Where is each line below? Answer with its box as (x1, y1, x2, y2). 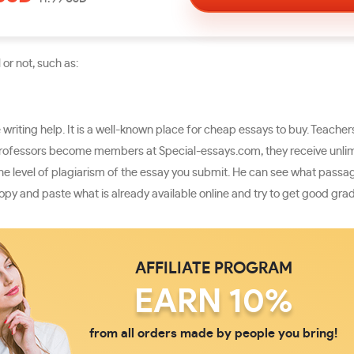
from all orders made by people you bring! (89, 327, 337, 340)
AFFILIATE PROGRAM (134, 261, 292, 277)
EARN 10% (134, 285, 292, 318)
